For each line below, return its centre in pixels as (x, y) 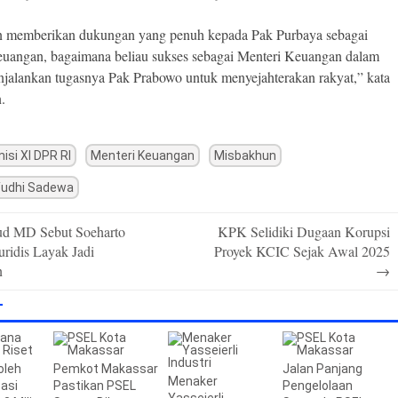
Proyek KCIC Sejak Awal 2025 (302, 251)
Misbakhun (245, 155)
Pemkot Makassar (105, 369)
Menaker (193, 381)
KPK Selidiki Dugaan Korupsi (303, 231)
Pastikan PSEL (94, 386)
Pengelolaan (318, 386)
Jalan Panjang (323, 369)
